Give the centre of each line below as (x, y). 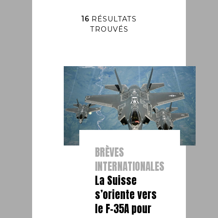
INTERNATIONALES (130, 166)
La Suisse (116, 180)
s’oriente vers (126, 194)
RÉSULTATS (113, 19)
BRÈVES (110, 152)
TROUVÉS (109, 29)
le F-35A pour (123, 209)
